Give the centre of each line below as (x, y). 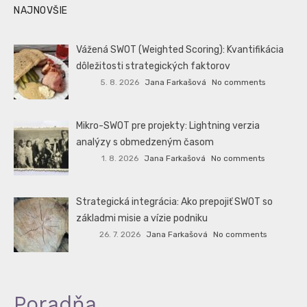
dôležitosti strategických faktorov (153, 66)
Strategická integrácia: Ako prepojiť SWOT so (175, 202)
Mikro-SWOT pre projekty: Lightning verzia (168, 126)
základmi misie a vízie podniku (142, 219)
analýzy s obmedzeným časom (145, 143)
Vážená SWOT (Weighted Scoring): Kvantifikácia (180, 50)
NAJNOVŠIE (41, 11)
